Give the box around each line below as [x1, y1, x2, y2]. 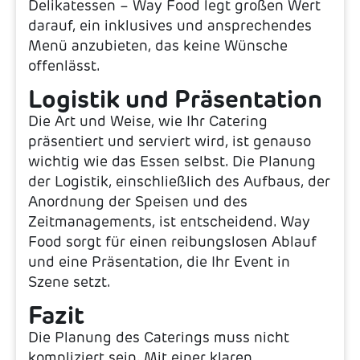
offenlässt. [28, 56, 100, 75]
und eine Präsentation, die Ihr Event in [28, 252, 290, 271]
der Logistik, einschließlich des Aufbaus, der [28, 172, 330, 190]
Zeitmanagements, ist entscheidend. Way [28, 212, 310, 231]
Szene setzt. [28, 272, 111, 291]
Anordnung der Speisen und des [28, 192, 247, 211]
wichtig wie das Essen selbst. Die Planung [28, 152, 316, 170]
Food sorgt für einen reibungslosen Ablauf [28, 232, 317, 251]
